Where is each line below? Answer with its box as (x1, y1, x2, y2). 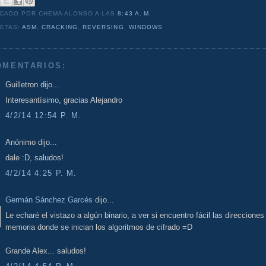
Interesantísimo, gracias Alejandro (5, 96, 122, 105)
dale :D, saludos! (5, 153, 64, 163)
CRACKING (42, 24, 78, 31)
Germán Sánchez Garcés (5, 195, 93, 204)
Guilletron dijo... (5, 80, 59, 89)
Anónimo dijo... (5, 137, 57, 147)
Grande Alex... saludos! (5, 246, 86, 256)
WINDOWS (128, 24, 163, 31)
